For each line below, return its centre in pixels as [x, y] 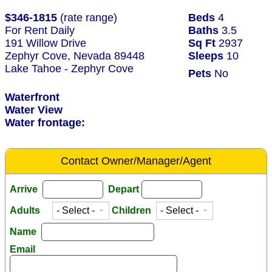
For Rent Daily [40, 31]
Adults [30, 211]
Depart [124, 189]
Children [133, 211]
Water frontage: [45, 123]
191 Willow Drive [46, 43]
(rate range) [87, 18]
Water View [35, 110]
